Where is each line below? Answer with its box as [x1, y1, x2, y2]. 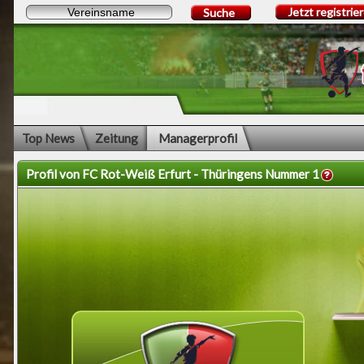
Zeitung [95, 131, 138, 145]
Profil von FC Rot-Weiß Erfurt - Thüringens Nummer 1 [26, 167, 319, 181]
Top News [22, 131, 75, 145]
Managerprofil [158, 131, 237, 145]
